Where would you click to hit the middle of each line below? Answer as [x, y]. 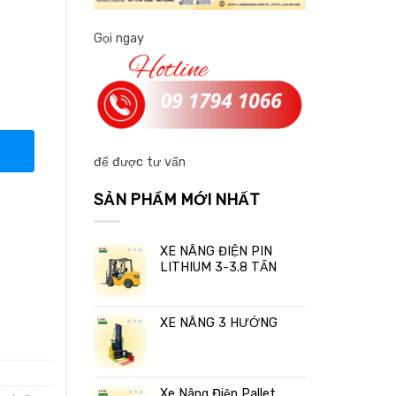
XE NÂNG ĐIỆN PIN [216, 251]
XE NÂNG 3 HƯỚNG [219, 323]
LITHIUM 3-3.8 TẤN [218, 267]
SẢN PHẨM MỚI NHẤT [177, 200]
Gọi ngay [119, 39]
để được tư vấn [140, 162]
